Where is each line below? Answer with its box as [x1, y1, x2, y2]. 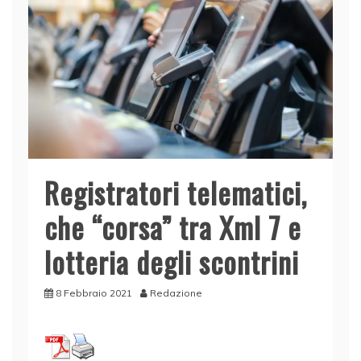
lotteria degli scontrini [44, 240, 299, 284]
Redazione [150, 287, 202, 300]
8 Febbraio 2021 [56, 287, 132, 300]
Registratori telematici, [44, 171, 307, 214]
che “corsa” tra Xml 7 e [44, 205, 301, 249]
